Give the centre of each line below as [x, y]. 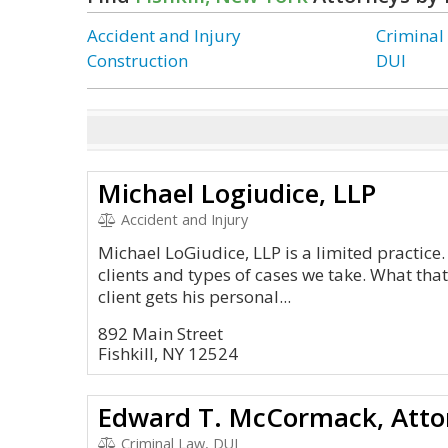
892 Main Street [160, 333]
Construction [137, 60]
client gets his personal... [194, 296]
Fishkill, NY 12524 [168, 353]
